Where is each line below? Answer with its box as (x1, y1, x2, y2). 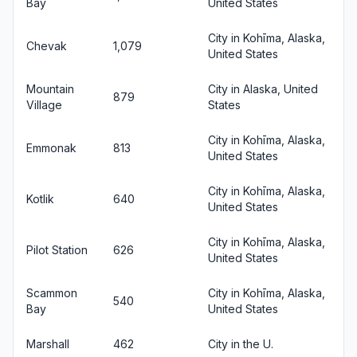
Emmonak (26, 141, 76, 155)
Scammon (26, 286, 77, 300)
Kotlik (26, 192, 54, 206)
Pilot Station (26, 243, 88, 257)
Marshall (26, 337, 69, 351)
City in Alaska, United (208, 82, 318, 96)
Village (26, 98, 62, 112)
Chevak (26, 39, 67, 53)
